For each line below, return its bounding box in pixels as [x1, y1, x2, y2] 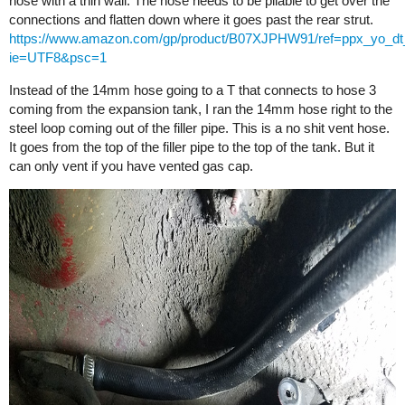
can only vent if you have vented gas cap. [9, 158, 253, 174]
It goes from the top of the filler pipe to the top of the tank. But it [9, 139, 374, 155]
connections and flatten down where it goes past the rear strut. [9, 12, 373, 27]
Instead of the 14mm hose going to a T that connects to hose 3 [9, 82, 376, 98]
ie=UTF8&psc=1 [9, 50, 107, 65]
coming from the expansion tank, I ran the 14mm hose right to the [9, 101, 392, 117]
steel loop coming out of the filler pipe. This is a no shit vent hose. [9, 120, 390, 136]
